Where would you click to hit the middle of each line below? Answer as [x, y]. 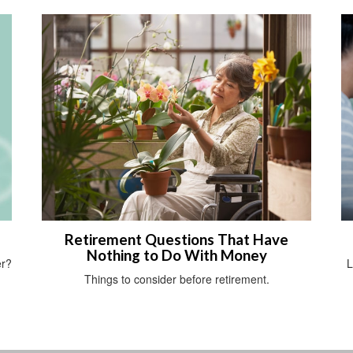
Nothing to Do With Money [176, 256]
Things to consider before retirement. [176, 279]
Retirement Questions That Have [176, 240]
